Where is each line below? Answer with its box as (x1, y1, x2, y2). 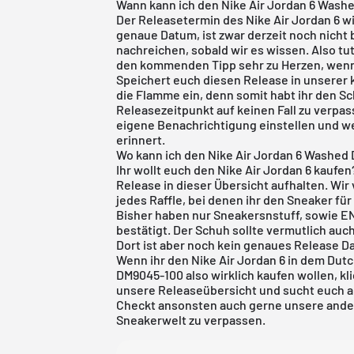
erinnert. (116, 131, 166, 147)
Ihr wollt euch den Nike (116, 161, 246, 177)
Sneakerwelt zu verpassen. (116, 311, 269, 327)
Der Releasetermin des (116, 11, 247, 27)
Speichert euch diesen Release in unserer (116, 71, 351, 87)
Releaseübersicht (158, 281, 258, 297)
